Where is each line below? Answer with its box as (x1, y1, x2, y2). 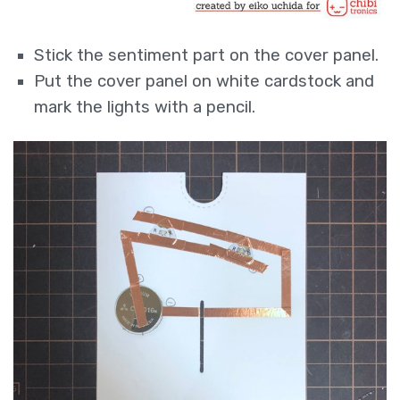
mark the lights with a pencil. (34, 96, 256, 117)
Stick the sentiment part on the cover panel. (34, 45, 379, 65)
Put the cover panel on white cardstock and (34, 71, 375, 91)
